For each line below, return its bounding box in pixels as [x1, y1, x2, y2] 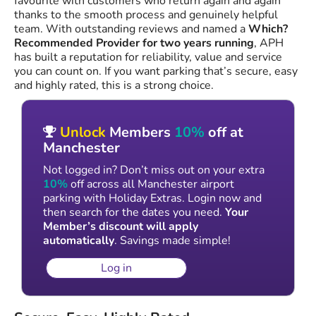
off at [205, 123, 243, 142]
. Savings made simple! [114, 233, 231, 249]
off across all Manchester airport [68, 176, 234, 193]
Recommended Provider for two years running [14, 35, 254, 51]
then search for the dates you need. [43, 205, 225, 221]
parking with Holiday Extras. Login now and [43, 190, 262, 207]
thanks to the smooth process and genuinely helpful [14, 7, 278, 23]
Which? [248, 21, 288, 37]
